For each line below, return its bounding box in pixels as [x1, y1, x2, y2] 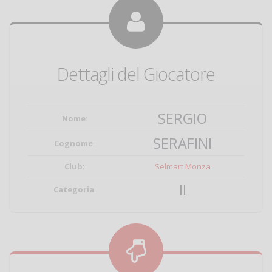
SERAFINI [153, 134, 212, 153]
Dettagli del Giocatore [57, 62, 215, 86]
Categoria [53, 184, 94, 195]
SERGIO [158, 109, 207, 128]
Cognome [54, 138, 93, 149]
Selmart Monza [154, 161, 211, 172]
